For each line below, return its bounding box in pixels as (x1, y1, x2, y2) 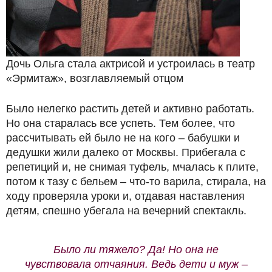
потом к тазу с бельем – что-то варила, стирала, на (6, 175, 266, 188)
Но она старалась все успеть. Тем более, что (6, 117, 235, 130)
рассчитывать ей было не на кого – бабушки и (6, 132, 240, 144)
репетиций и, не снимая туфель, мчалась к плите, (6, 161, 259, 174)
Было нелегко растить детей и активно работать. (6, 103, 254, 115)
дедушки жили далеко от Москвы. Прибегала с (6, 146, 245, 159)
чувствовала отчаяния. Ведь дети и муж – (24, 258, 248, 271)
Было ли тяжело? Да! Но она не (53, 243, 219, 256)
